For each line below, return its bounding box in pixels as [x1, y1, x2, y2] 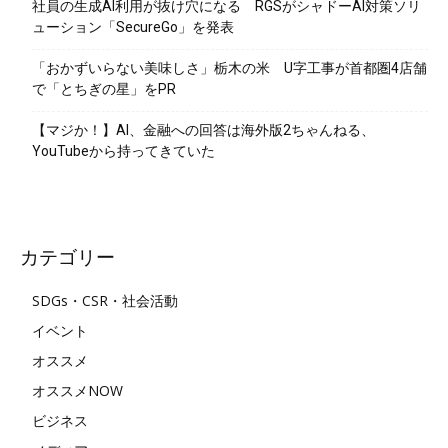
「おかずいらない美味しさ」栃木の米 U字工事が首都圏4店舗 [32, 59, 427, 76]
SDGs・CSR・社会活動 [32, 290, 178, 310]
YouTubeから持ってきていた [32, 142, 215, 159]
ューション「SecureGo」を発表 [32, 18, 234, 35]
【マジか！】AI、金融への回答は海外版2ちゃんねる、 [32, 121, 375, 138]
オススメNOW [32, 380, 123, 400]
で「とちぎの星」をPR [32, 80, 176, 97]
